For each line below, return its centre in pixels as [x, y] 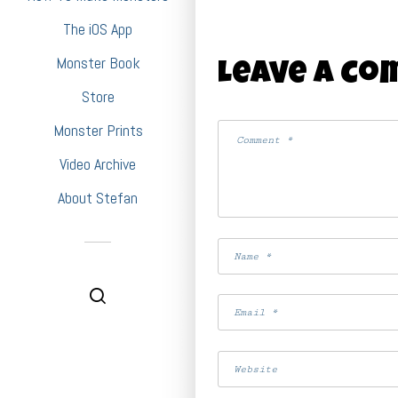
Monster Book [98, 63]
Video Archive [98, 164]
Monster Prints [98, 130]
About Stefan [98, 198]
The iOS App [98, 29]
